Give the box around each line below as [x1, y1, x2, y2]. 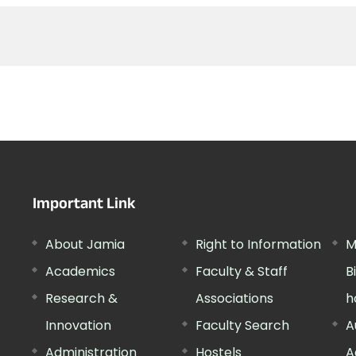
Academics [45, 261, 116, 281]
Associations [195, 288, 273, 308]
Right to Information [195, 234, 321, 253]
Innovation [45, 315, 112, 335]
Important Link [33, 192, 137, 219]
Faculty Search [195, 315, 289, 335]
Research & [45, 288, 118, 308]
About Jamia [45, 234, 126, 253]
